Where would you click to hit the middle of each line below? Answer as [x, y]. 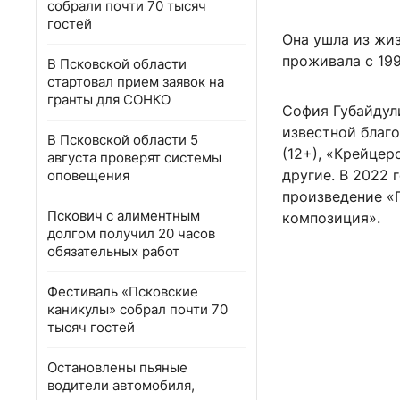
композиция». [331, 218]
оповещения [88, 175]
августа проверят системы [134, 158]
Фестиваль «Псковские [123, 292]
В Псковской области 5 [123, 140]
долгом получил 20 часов [131, 233]
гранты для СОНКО [109, 100]
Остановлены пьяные [117, 367]
